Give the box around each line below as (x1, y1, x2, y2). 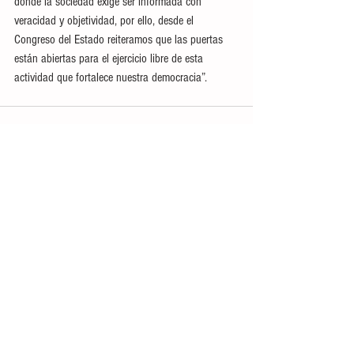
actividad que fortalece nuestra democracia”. (14, 70, 207, 85)
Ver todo (220, 216, 253, 228)
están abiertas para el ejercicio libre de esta (14, 51, 206, 66)
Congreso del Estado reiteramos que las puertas (14, 32, 226, 47)
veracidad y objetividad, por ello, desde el (14, 13, 197, 28)
